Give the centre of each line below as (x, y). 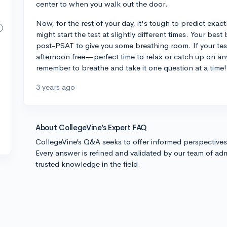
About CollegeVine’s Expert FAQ (91, 127)
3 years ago (55, 87)
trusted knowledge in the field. (88, 164)
